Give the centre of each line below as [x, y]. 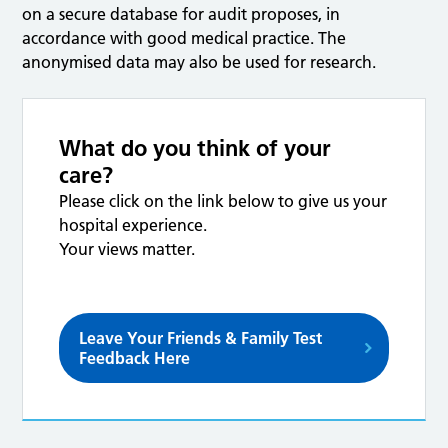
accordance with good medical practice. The [184, 38]
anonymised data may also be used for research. [199, 62]
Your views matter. [127, 249]
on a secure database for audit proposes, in [181, 14]
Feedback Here [135, 358]
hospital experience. [133, 225]
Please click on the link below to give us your [223, 201]
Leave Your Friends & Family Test [201, 338]
